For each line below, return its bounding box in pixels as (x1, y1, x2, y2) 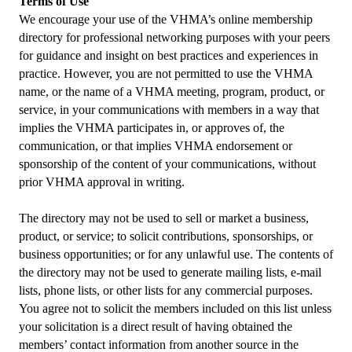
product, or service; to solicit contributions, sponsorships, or (19, 229, 313, 243)
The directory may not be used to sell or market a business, (19, 211, 309, 225)
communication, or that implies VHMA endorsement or (19, 139, 292, 152)
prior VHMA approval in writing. (19, 175, 185, 189)
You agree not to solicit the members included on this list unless (19, 302, 332, 315)
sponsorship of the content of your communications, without (19, 157, 316, 170)
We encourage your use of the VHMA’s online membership (19, 13, 313, 26)
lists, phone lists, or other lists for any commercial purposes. (19, 284, 313, 297)
